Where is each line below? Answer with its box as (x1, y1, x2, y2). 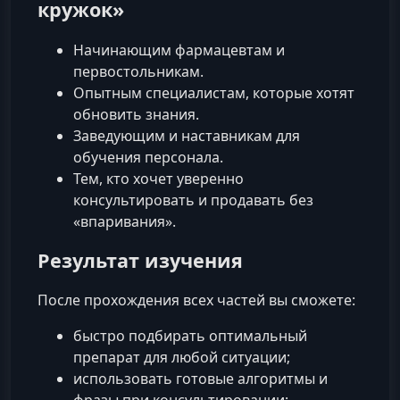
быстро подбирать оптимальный (73, 325, 307, 346)
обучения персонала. (73, 146, 223, 167)
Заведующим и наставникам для (73, 125, 300, 146)
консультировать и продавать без (73, 189, 313, 210)
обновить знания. (73, 104, 199, 124)
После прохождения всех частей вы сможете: (37, 289, 355, 310)
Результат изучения (37, 246, 243, 273)
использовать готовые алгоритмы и (73, 368, 328, 388)
